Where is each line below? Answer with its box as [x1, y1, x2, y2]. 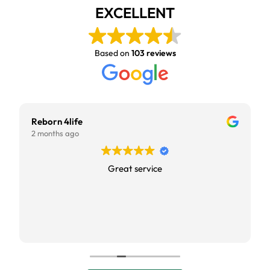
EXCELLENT [95, 4, 175, 22]
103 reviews [131, 48, 176, 59]
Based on [94, 48, 131, 59]
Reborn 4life [31, 116, 83, 128]
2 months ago [31, 128, 79, 139]
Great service [108, 163, 162, 175]
